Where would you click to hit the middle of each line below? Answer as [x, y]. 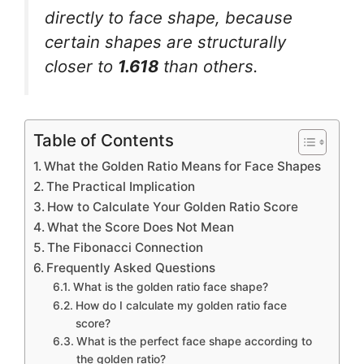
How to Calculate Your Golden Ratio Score [173, 207]
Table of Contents [104, 141]
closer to [81, 66]
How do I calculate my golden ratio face [181, 306]
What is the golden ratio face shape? [170, 287]
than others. [208, 66]
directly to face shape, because [169, 17]
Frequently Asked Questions [131, 268]
